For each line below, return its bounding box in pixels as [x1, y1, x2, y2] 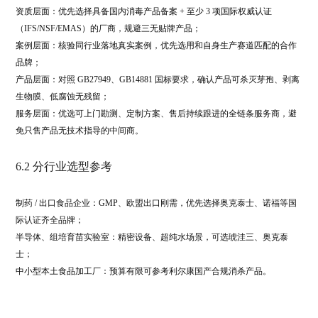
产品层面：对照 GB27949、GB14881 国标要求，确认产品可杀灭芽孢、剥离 [15, 75, 300, 84]
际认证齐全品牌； [15, 215, 84, 225]
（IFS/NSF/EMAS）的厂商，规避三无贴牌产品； [15, 23, 201, 33]
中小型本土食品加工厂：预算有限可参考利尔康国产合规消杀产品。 [15, 266, 271, 276]
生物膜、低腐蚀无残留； [15, 92, 109, 102]
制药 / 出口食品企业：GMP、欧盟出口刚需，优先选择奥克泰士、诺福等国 [15, 198, 297, 208]
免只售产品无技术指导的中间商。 [15, 126, 143, 136]
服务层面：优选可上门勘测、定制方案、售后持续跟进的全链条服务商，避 [15, 109, 297, 119]
